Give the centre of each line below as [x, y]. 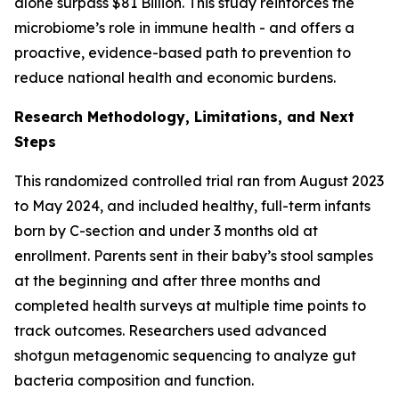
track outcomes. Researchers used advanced [171, 330]
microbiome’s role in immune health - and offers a [184, 27]
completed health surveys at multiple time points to [190, 305]
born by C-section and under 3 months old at [166, 230]
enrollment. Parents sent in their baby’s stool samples [194, 255]
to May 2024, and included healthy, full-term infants [192, 205]
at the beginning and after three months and [167, 280]
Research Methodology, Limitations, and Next [184, 116]
